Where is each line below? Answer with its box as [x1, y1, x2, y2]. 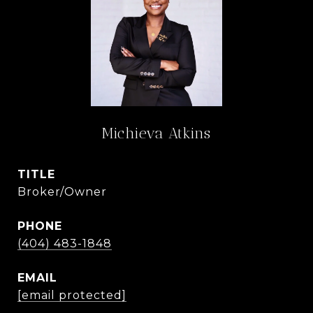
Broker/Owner [17, 185, 107, 198]
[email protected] [17, 289, 126, 302]
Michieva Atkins [102, 124, 211, 142]
